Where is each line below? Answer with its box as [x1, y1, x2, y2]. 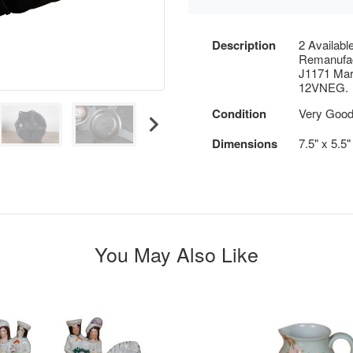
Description [212, 36, 276, 54]
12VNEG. [299, 79, 348, 95]
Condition [212, 105, 266, 122]
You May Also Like [95, 240, 258, 268]
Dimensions [212, 135, 277, 152]
